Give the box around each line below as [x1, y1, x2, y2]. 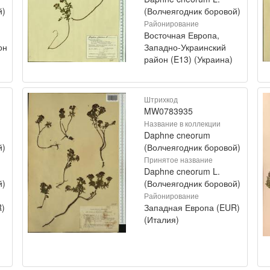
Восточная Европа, [144, 28, 219, 41]
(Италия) [144, 213, 179, 225]
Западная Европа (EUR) [144, 201, 240, 213]
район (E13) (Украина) [144, 52, 233, 65]
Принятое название [144, 154, 213, 165]
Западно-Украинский [144, 40, 226, 53]
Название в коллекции [144, 118, 221, 128]
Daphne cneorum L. [144, 165, 220, 177]
